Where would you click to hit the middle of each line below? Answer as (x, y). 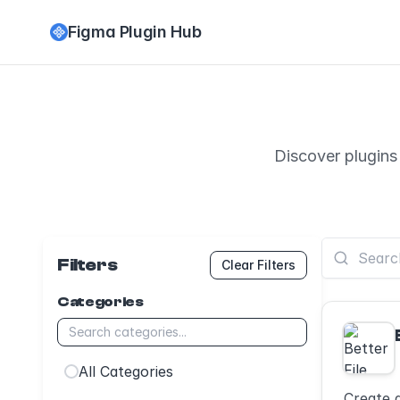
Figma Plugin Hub (135, 32)
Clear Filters (258, 265)
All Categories (126, 371)
